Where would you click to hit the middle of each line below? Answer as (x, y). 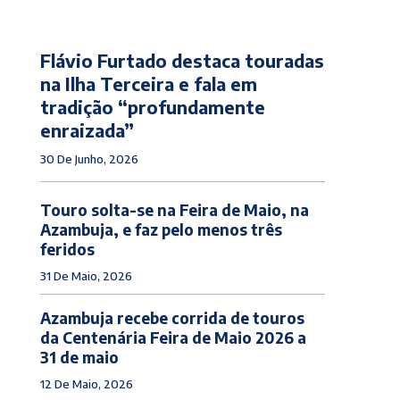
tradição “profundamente (152, 106)
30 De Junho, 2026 (89, 158)
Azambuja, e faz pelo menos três (161, 229)
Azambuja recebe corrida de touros (172, 317)
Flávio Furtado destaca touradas (182, 60)
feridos (67, 249)
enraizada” (87, 129)
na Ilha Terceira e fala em (148, 83)
